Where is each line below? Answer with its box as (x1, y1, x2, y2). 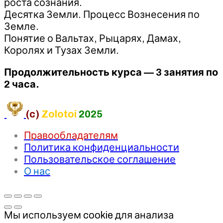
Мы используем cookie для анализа (4, 209, 174, 221)
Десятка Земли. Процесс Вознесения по (4, 8, 200, 20)
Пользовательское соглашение (24, 153, 176, 165)
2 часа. (4, 78, 39, 90)
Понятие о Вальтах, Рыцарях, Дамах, (4, 32, 181, 44)
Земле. (4, 20, 39, 32)
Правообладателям (24, 129, 118, 141)
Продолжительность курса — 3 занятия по (4, 66, 218, 78)
